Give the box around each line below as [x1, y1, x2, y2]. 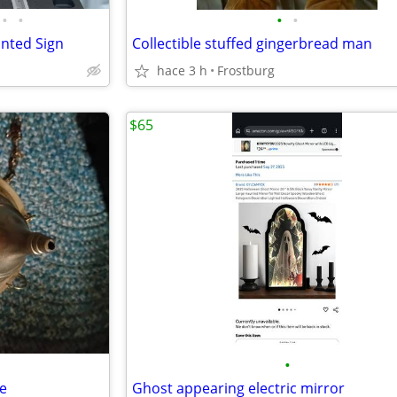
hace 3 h [157, 62, 207, 79]
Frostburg [217, 62, 275, 79]
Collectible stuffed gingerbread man [132, 34, 372, 53]
